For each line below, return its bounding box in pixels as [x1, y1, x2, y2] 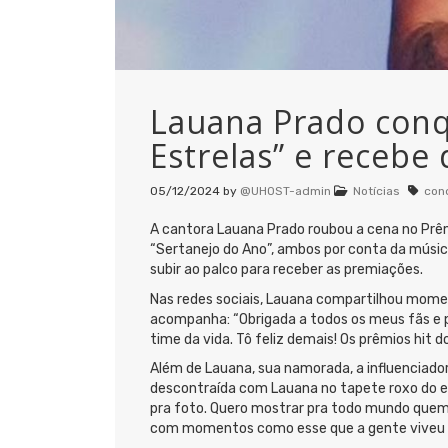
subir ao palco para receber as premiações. [150, 261, 423, 279]
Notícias [353, 184, 400, 199]
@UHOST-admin [240, 184, 331, 199]
